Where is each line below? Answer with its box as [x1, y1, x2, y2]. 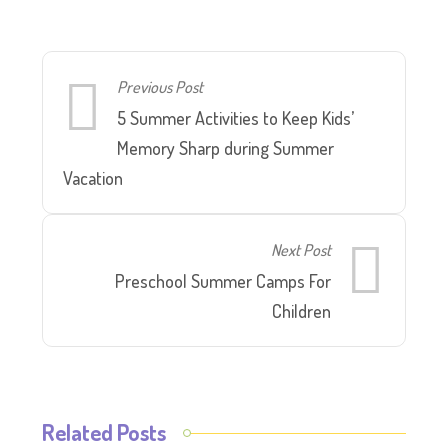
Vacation [63, 167, 124, 190]
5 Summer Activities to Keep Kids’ [117, 107, 355, 130]
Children [271, 300, 331, 323]
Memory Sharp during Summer [117, 137, 335, 160]
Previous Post [117, 76, 204, 98]
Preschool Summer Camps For [114, 270, 331, 293]
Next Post [270, 239, 331, 261]
